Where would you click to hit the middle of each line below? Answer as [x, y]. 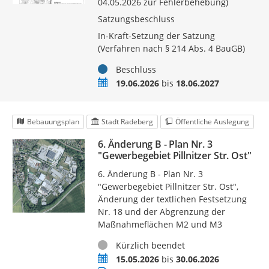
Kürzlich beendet [150, 246]
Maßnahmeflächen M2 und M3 [160, 225]
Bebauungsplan [53, 122]
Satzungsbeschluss [136, 19]
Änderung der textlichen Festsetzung [172, 199]
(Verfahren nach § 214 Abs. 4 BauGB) [171, 49]
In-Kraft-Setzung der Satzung [156, 36]
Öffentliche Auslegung [212, 122]
